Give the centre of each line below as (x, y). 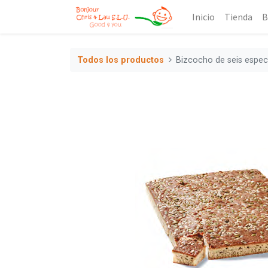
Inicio (203, 17)
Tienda (238, 17)
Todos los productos (121, 60)
